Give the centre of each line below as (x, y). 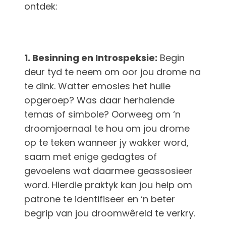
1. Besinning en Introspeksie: (91, 58)
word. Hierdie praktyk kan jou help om (108, 185)
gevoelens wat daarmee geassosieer (108, 171)
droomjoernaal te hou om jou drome (107, 129)
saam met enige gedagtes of (91, 157)
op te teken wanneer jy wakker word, (106, 143)
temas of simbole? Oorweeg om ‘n (102, 115)
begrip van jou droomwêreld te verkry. (110, 213)
